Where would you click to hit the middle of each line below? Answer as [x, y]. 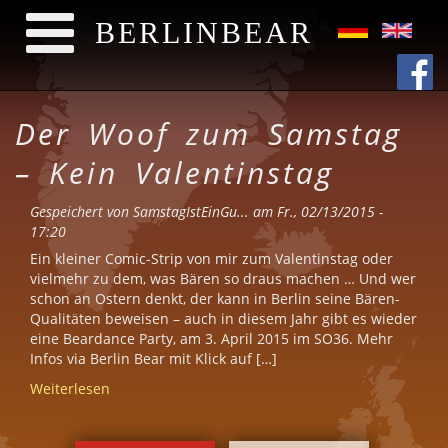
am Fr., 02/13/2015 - [316, 211]
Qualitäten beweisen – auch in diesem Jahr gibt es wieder [223, 318]
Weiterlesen [70, 388]
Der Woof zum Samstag [208, 133]
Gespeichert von [81, 211]
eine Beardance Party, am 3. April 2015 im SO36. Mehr [211, 338]
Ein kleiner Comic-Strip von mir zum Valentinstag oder [211, 258]
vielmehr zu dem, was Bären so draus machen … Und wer [223, 278]
